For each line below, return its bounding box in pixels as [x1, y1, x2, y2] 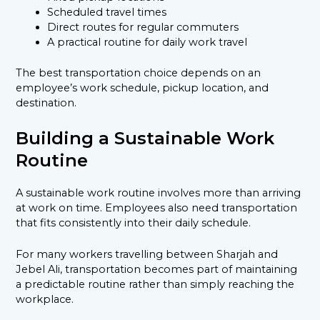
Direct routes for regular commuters [47, 20, 239, 34]
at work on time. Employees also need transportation [16, 201, 298, 214]
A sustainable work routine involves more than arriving [16, 186, 301, 199]
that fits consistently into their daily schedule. [16, 216, 251, 229]
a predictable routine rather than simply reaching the [16, 278, 295, 291]
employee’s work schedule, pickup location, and [16, 81, 269, 94]
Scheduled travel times [47, 5, 167, 19]
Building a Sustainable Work [16, 127, 275, 149]
